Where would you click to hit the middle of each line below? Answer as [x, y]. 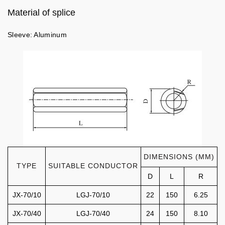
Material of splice [41, 13]
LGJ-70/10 [93, 195]
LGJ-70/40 [93, 213]
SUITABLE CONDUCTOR [93, 166]
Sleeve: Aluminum [37, 35]
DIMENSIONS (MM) [179, 157]
